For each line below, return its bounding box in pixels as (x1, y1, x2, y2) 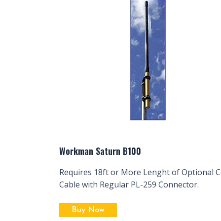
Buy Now (72, 206, 105, 215)
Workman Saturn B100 (59, 144, 141, 157)
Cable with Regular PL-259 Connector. (59, 179, 199, 190)
